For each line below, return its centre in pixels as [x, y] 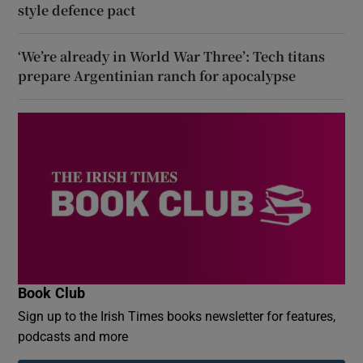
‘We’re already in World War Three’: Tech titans [172, 56]
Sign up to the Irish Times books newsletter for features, [177, 316]
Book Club [52, 293]
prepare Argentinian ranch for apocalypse [157, 75]
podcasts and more [73, 336]
